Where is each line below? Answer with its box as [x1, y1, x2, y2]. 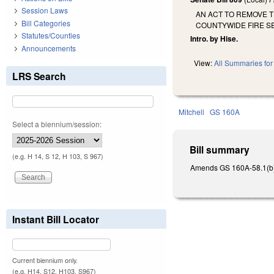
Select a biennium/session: [12, 118, 102, 129]
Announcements [21, 42, 76, 53]
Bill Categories [21, 17, 70, 28]
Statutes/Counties [21, 30, 80, 41]
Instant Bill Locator [12, 212, 99, 226]
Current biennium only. [12, 255, 78, 265]
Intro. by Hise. [190, 33, 239, 45]
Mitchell [179, 106, 205, 117]
